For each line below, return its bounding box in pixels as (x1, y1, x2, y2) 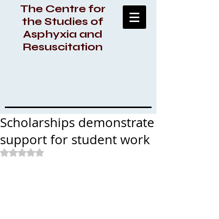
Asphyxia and (22, 28, 103, 41)
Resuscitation (22, 41, 103, 53)
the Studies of (22, 15, 103, 28)
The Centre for (20, 2, 106, 15)
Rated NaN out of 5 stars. (22, 148, 101, 155)
